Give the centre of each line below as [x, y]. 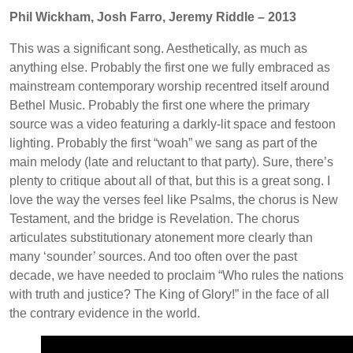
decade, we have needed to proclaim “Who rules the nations [176, 276]
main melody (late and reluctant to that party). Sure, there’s [171, 162]
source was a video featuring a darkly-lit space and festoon [173, 124]
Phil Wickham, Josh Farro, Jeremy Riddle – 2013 [153, 17]
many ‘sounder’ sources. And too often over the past [153, 257]
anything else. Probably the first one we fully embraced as [170, 68]
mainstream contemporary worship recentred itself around [169, 87]
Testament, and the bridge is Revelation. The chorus [154, 219]
